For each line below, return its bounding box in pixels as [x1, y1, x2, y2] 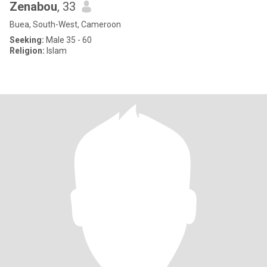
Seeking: [10, 35, 44, 45]
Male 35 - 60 [44, 35, 92, 45]
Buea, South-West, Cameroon [10, 20, 121, 29]
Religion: [10, 46, 45, 55]
